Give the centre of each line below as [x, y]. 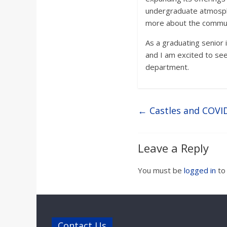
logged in [200, 170]
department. [167, 67]
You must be [161, 170]
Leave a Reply [173, 148]
